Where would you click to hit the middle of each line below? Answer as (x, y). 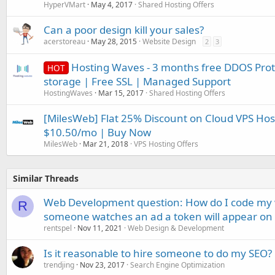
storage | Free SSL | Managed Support (137, 81)
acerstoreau (64, 41)
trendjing (59, 265)
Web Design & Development (176, 228)
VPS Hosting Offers (166, 144)
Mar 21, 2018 (106, 144)
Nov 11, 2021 (100, 228)
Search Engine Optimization (177, 265)
